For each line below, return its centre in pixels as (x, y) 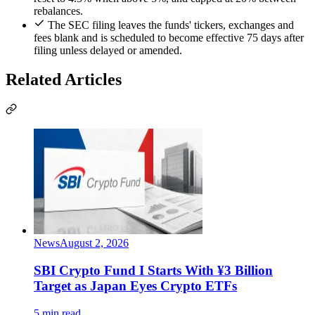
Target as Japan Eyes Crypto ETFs (135, 286)
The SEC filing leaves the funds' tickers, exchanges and (171, 25)
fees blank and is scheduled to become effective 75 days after (169, 37)
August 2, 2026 (94, 243)
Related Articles (64, 80)
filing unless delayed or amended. (108, 50)
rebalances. (58, 11)
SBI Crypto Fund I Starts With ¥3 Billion (153, 271)
